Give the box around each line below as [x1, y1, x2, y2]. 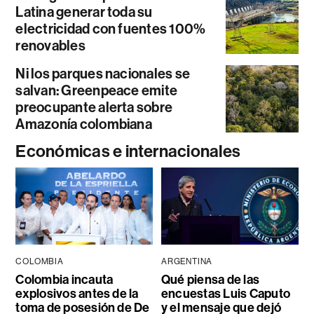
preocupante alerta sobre [15, 98, 173, 116]
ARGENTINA [161, 256, 213, 266]
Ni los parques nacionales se [15, 64, 191, 82]
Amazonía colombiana [15, 115, 152, 132]
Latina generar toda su [15, 3, 153, 20]
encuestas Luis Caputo [161, 285, 290, 301]
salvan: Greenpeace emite [15, 81, 178, 99]
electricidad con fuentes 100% [15, 20, 206, 37]
